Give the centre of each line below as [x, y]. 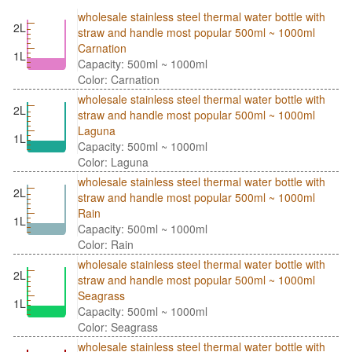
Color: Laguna [113, 162]
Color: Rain [106, 245]
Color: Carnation [119, 80]
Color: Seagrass [118, 327]
